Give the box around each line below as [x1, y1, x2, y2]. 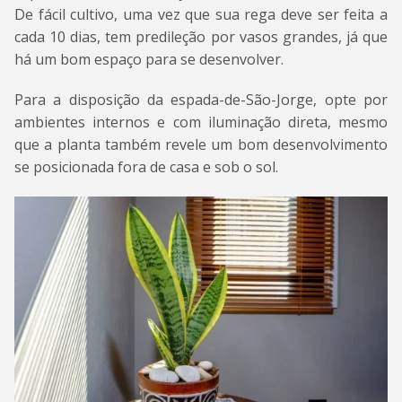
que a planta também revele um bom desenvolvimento [14, 134, 388, 154]
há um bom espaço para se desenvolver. [14, 48, 284, 69]
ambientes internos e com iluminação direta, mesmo [14, 111, 388, 132]
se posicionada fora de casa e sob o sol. [14, 156, 278, 177]
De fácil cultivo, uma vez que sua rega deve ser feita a [14, 4, 388, 24]
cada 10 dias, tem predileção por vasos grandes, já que [14, 26, 388, 47]
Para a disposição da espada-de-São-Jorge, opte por [14, 89, 388, 109]
